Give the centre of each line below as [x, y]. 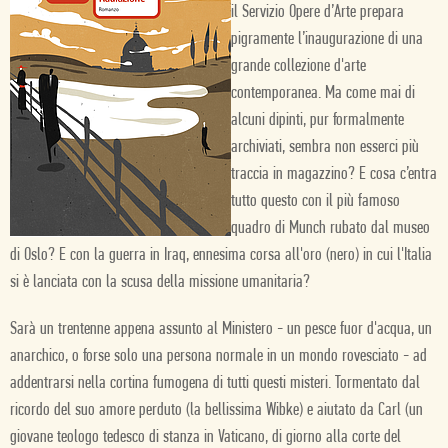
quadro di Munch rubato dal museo [330, 228]
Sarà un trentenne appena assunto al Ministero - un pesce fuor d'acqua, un [221, 329]
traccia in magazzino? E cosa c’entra [334, 174]
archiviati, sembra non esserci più [325, 147]
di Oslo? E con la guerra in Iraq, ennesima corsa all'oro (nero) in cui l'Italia [221, 255]
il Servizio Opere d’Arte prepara [317, 12]
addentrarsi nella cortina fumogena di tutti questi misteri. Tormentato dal [215, 383]
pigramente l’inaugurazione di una [327, 39]
